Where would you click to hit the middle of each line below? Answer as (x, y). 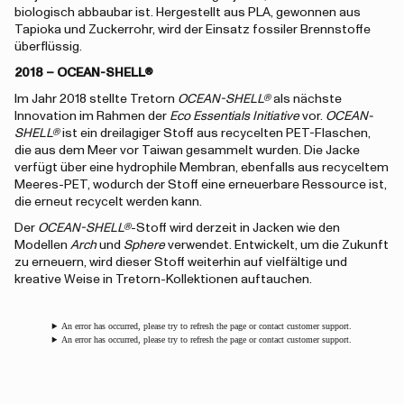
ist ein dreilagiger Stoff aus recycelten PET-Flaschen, (215, 133)
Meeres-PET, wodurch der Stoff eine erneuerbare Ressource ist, (201, 185)
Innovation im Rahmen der (92, 116)
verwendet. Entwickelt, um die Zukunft (277, 245)
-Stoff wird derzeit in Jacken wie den (235, 228)
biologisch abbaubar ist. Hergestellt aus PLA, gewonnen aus (188, 13)
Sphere (144, 245)
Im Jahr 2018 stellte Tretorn (96, 99)
